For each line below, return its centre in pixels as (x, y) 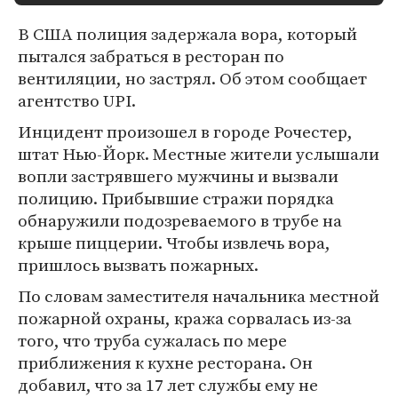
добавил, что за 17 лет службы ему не (168, 385)
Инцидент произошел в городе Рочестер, (185, 131)
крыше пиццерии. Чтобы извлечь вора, (174, 243)
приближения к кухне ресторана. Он (165, 362)
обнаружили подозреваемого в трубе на (180, 220)
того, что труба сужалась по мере (152, 340)
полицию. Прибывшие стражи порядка (176, 198)
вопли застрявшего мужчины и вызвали (178, 176)
